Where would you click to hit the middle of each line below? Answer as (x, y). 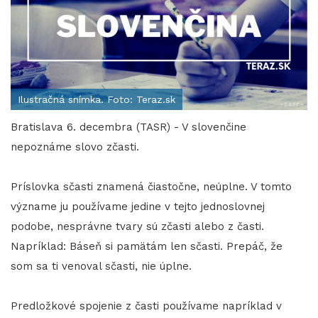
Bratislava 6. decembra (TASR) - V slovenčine (128, 127)
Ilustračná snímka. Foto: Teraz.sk (97, 100)
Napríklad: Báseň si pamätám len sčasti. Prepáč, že (147, 247)
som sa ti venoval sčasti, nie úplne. (101, 267)
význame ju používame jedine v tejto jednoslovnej (138, 207)
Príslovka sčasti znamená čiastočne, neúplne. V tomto (151, 187)
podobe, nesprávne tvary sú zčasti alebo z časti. (137, 227)
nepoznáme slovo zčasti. (75, 147)
